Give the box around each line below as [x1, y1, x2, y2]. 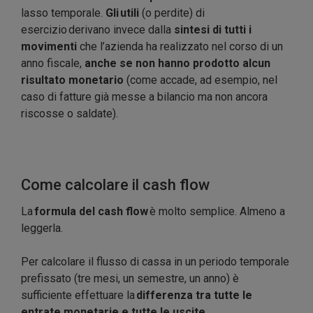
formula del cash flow [34, 205, 148, 219]
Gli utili [105, 6, 142, 20]
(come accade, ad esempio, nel [124, 73, 277, 87]
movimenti [21, 40, 77, 54]
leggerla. [21, 221, 63, 235]
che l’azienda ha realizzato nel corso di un [77, 40, 283, 54]
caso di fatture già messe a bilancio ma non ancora [21, 90, 268, 104]
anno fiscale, [21, 57, 85, 71]
